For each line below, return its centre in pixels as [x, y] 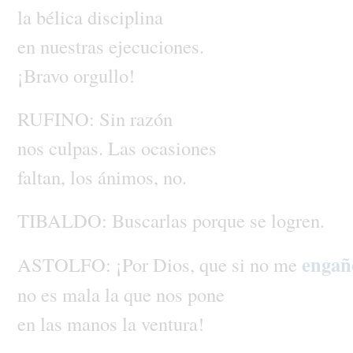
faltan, [43, 176]
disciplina [125, 17]
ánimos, [130, 176]
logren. [297, 220]
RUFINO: [58, 118]
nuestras [74, 46]
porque [221, 220]
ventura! [172, 323]
